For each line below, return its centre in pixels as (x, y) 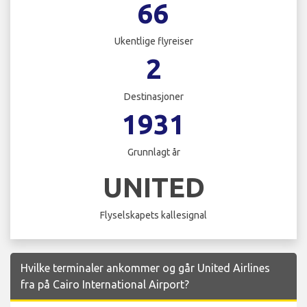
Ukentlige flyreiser (153, 41)
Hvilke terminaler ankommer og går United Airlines (145, 268)
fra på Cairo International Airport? (105, 284)
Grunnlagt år (153, 152)
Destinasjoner (153, 97)
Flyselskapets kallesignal (153, 215)
